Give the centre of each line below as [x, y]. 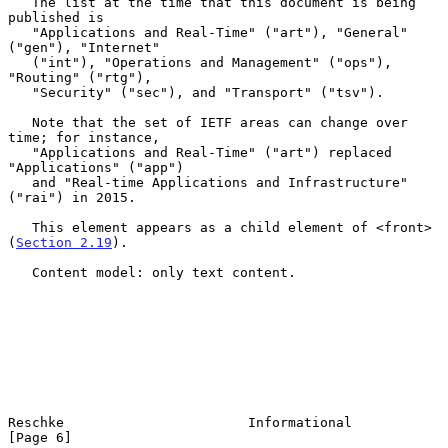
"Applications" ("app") [96, 167]
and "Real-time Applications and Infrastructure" [20, 182]
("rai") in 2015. [72, 197]
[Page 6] [40, 437]
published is [56, 17]
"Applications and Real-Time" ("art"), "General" [20, 32]
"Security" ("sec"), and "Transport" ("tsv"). [20, 92]
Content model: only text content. [20, 272]
